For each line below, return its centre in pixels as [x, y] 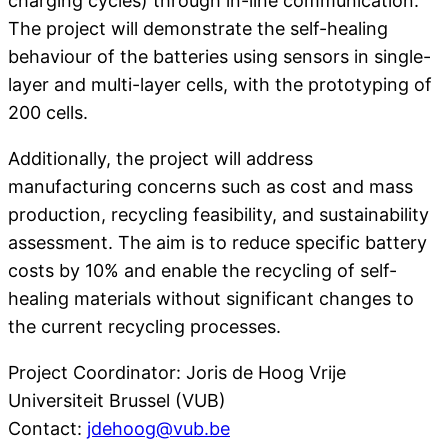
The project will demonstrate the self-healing [198, 29]
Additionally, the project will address [160, 159]
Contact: [47, 429]
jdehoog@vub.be [158, 429]
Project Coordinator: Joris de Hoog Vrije [177, 373]
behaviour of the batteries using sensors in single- [219, 57]
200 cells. [48, 113]
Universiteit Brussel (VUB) [117, 401]
